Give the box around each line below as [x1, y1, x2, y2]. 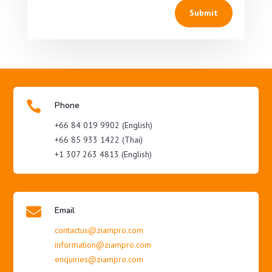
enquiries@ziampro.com [54, 254, 143, 265]
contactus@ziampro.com [54, 225, 143, 236]
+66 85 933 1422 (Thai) [54, 134, 143, 146]
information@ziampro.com [54, 239, 151, 251]
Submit [189, 7, 219, 19]
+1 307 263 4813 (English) [54, 149, 152, 160]
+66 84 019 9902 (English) [54, 120, 152, 131]
